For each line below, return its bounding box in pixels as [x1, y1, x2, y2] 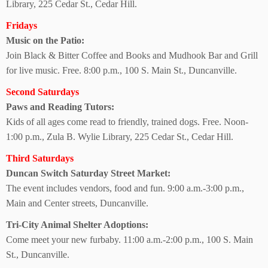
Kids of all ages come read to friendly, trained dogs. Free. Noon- [6, 117, 248, 127]
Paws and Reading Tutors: [6, 102, 114, 112]
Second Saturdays [6, 87, 79, 97]
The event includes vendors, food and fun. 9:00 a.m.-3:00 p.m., [6, 183, 244, 193]
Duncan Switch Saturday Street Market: [6, 168, 170, 178]
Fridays [6, 20, 37, 31]
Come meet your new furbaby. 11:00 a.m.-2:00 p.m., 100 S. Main [6, 234, 253, 245]
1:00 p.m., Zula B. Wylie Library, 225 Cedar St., [6, 132, 189, 142]
